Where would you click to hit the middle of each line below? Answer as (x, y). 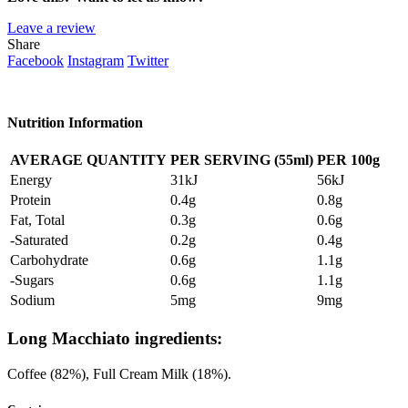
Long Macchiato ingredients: (115, 339)
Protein (31, 200)
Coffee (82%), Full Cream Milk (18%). (119, 373)
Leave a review (51, 28)
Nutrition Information (75, 123)
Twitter (148, 61)
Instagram (96, 61)
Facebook (36, 61)
